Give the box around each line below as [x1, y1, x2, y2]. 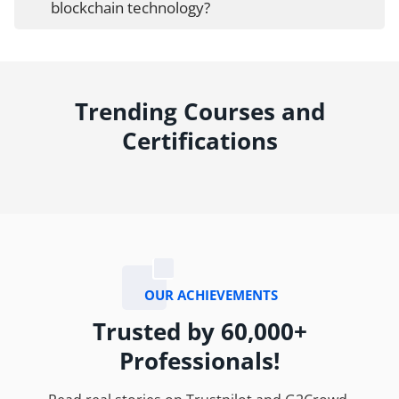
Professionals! [119, 345, 280, 378]
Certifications [121, 125, 278, 158]
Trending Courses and [74, 95, 325, 128]
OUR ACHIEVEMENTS [144, 286, 278, 305]
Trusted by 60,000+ [92, 315, 307, 348]
